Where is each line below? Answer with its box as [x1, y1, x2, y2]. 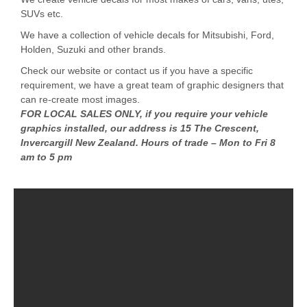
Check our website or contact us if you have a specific [21, 65, 253, 77]
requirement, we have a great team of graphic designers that [21, 79, 284, 91]
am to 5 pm [21, 151, 72, 163]
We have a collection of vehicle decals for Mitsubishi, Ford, [21, 29, 274, 41]
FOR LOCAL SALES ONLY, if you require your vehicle [21, 108, 268, 120]
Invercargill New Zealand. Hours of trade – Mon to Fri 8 [21, 137, 275, 149]
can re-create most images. [21, 94, 140, 106]
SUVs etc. [21, 8, 63, 20]
